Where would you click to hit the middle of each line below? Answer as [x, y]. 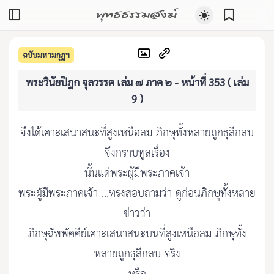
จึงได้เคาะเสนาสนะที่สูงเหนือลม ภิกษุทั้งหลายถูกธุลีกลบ [137, 133]
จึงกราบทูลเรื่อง [137, 154]
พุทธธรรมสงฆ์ [136, 13]
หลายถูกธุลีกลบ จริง [137, 254]
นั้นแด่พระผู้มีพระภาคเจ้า [137, 174]
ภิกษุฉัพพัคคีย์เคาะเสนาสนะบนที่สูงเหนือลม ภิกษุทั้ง [137, 234]
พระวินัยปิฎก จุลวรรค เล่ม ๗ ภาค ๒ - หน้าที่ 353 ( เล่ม [137, 82]
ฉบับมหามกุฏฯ [46, 54]
